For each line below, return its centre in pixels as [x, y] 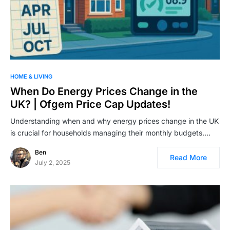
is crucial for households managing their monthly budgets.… [110, 133]
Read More [188, 158]
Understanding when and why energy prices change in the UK [114, 121]
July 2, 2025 [53, 163]
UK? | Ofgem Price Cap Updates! [90, 104]
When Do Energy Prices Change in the [104, 92]
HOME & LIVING [31, 77]
